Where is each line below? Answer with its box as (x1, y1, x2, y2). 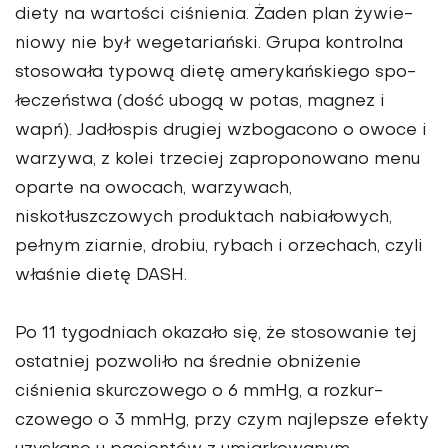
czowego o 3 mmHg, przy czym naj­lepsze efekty (15, 413, 429, 430)
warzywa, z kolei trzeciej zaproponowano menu (15, 152, 420, 169)
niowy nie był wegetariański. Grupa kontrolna (15, 36, 403, 53)
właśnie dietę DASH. (15, 268, 187, 285)
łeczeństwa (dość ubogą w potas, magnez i (15, 94, 385, 111)
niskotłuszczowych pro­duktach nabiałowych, (15, 210, 392, 227)
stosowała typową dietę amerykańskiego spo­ (15, 65, 416, 82)
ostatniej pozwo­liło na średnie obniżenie (15, 355, 361, 372)
